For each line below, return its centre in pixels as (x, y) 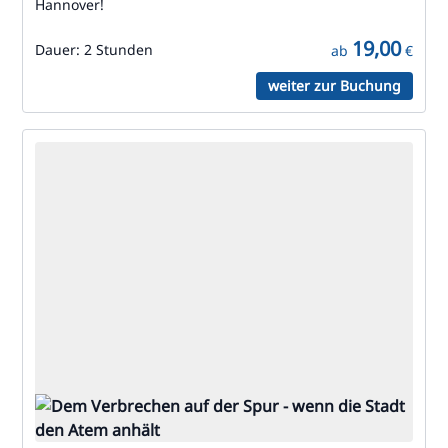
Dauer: (59, 49)
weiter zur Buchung (334, 85)
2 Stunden (118, 49)
